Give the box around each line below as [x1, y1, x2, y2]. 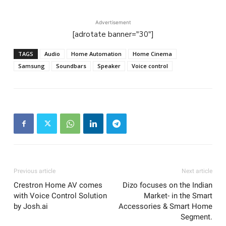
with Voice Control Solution [14, 191, 107, 201]
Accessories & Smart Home [119, 202, 212, 211]
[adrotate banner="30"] [72, 29, 154, 40]
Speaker [97, 62, 121, 70]
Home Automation [71, 50, 122, 58]
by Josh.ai [14, 202, 48, 211]
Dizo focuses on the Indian [123, 181, 212, 190]
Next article [182, 167, 212, 175]
